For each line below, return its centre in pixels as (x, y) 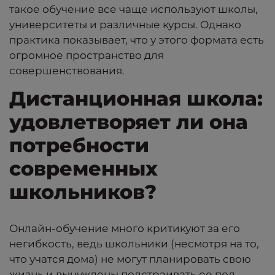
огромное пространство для (87, 56)
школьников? (83, 192)
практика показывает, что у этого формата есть (137, 40)
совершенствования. (68, 71)
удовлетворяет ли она (129, 122)
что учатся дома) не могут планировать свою (130, 259)
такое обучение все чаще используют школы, (134, 10)
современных (83, 169)
